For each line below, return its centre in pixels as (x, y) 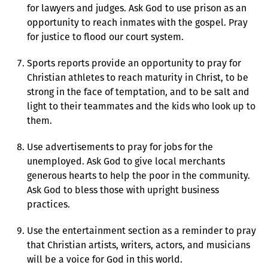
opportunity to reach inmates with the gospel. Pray (137, 22)
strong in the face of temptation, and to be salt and (138, 92)
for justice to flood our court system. (105, 36)
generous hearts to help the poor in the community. (138, 175)
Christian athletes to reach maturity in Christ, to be (138, 77)
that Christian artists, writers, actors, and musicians (138, 245)
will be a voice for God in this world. (105, 259)
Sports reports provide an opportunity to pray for (134, 63)
